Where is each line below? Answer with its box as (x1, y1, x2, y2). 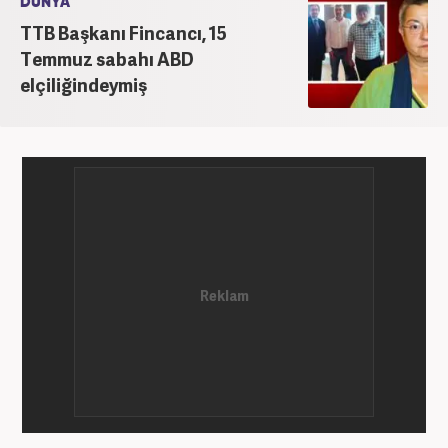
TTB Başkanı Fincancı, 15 (20, 19, 227, 45)
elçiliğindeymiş (20, 71, 147, 97)
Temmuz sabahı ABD (20, 45, 194, 71)
